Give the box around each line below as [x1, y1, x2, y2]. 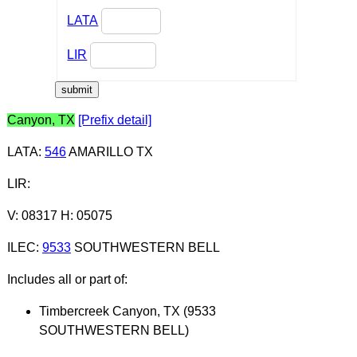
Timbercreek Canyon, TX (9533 [38, 304, 216, 318]
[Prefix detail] [77, 112, 151, 127]
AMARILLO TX [65, 144, 153, 159]
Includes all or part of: [6, 272, 127, 286]
